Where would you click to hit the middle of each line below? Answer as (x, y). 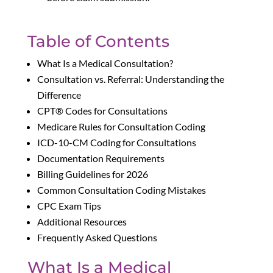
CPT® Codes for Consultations (102, 111)
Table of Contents (98, 42)
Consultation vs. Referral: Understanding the (130, 79)
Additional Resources (82, 222)
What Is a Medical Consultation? (105, 63)
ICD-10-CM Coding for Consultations (116, 143)
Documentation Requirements (101, 158)
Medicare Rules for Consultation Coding (121, 127)
